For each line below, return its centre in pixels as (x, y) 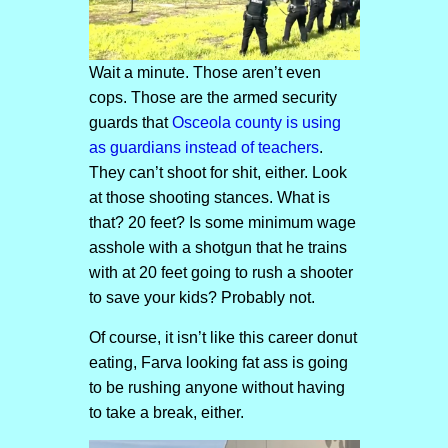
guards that (130, 123)
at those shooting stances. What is (209, 198)
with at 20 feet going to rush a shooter (220, 273)
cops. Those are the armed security (212, 98)
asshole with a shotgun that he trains (217, 248)
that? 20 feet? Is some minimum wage (222, 223)
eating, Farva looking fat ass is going (218, 363)
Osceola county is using (256, 123)
